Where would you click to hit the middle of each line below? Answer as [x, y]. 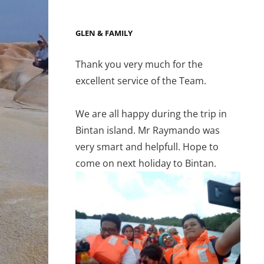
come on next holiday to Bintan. [146, 163]
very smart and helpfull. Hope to [147, 146]
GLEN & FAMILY [104, 33]
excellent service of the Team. [141, 80]
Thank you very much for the [139, 64]
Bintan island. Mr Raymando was [148, 130]
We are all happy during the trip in [151, 113]
